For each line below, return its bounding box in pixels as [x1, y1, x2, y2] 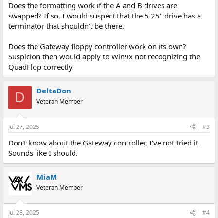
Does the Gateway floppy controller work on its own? [8, 41, 186, 51]
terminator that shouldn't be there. [8, 21, 124, 31]
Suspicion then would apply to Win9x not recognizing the [8, 52, 200, 61]
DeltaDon [36, 86, 71, 95]
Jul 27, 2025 [8, 122, 39, 131]
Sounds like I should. [8, 147, 78, 158]
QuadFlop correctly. [8, 62, 74, 72]
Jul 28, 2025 [8, 208, 39, 217]
